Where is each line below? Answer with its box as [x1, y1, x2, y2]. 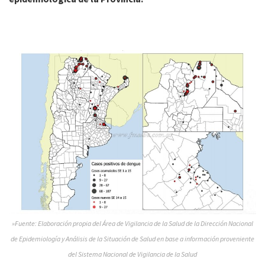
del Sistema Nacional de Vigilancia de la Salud [68, 250, 197, 259]
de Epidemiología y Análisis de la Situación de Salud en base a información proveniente [11, 234, 254, 244]
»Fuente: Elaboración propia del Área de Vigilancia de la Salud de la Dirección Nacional [12, 219, 253, 228]
